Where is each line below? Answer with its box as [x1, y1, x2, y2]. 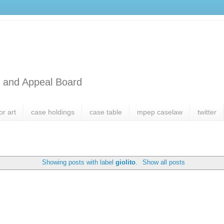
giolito [115, 158, 136, 166]
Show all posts [142, 158, 185, 166]
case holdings [31, 108, 74, 116]
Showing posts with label [42, 158, 116, 166]
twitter [197, 108, 216, 116]
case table [89, 108, 122, 116]
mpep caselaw [137, 108, 182, 116]
